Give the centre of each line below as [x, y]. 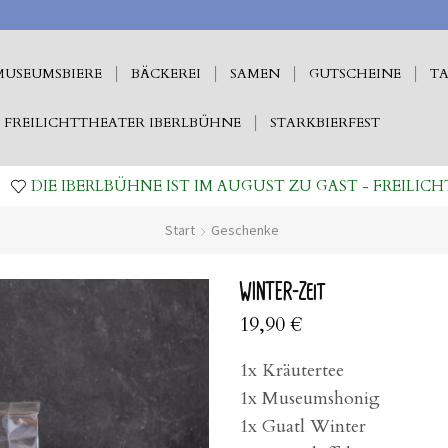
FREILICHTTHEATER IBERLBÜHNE [122, 122]
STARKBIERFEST [325, 122]
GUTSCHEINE [355, 73]
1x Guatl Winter [302, 427]
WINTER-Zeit [282, 293]
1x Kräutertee [291, 371]
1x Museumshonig [309, 399]
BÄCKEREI [166, 73]
